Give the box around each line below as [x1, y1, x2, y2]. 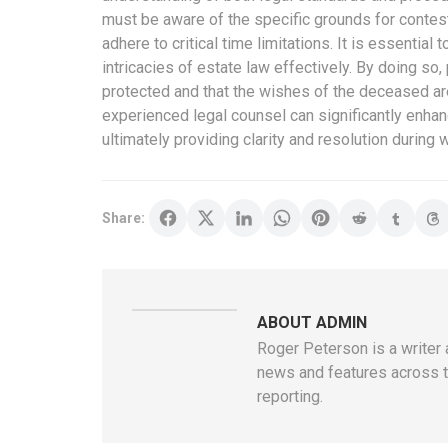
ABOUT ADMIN [257, 312, 367, 332]
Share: [102, 209, 145, 226]
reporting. [257, 386, 323, 406]
